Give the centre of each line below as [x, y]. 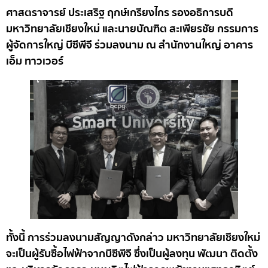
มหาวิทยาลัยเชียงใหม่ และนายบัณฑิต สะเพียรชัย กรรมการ [132, 29]
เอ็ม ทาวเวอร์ [35, 62]
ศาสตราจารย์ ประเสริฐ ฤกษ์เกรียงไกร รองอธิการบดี [120, 13]
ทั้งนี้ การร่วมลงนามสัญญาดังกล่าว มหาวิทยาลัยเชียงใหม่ [133, 237]
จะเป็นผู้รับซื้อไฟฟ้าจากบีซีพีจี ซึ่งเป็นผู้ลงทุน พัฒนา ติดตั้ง [132, 254]
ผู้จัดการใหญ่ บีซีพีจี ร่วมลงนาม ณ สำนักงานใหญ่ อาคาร [130, 45]
